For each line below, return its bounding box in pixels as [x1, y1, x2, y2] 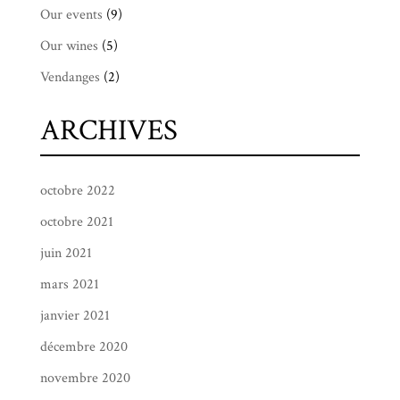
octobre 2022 [39, 181, 115, 200]
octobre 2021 [39, 212, 113, 231]
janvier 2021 [39, 306, 110, 325]
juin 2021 [39, 244, 92, 262]
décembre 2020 [39, 337, 128, 356]
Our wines [39, 37, 98, 55]
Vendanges [39, 68, 100, 87]
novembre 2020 [39, 369, 130, 387]
